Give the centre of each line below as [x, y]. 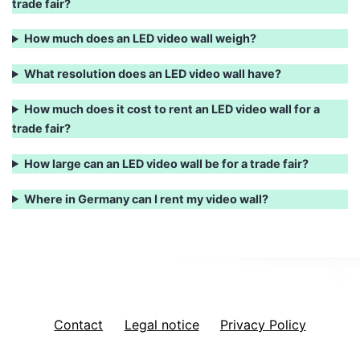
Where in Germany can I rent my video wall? [147, 198]
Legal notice [162, 324]
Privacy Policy [263, 324]
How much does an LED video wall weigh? [141, 39]
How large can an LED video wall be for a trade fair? [167, 163]
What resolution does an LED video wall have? [153, 74]
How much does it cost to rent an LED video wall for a [172, 108]
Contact [79, 324]
